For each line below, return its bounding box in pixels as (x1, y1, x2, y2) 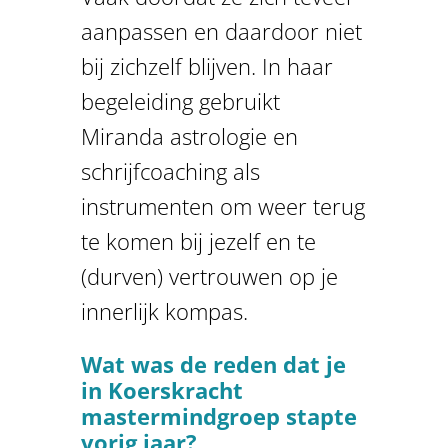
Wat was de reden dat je (80, 348, 346, 379)
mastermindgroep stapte (80, 400, 357, 431)
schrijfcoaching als (80, 155, 260, 186)
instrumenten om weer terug (80, 190, 365, 221)
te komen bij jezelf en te (80, 225, 316, 256)
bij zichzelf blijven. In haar (80, 50, 333, 81)
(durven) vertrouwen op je (80, 260, 338, 291)
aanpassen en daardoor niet (80, 15, 362, 46)
